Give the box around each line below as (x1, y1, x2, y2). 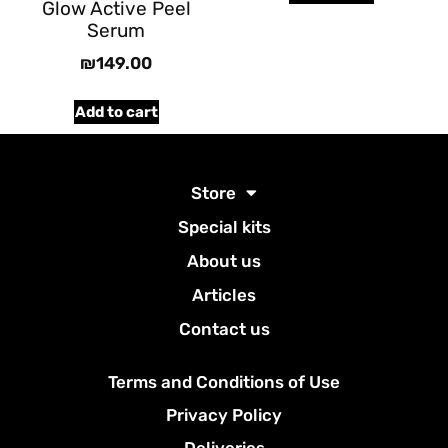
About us (187, 250, 261, 271)
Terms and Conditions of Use (108, 371, 340, 392)
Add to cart (74, 102, 158, 121)
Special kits (177, 216, 271, 237)
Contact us (178, 318, 270, 339)
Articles (192, 284, 256, 305)
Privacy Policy (166, 404, 282, 425)
